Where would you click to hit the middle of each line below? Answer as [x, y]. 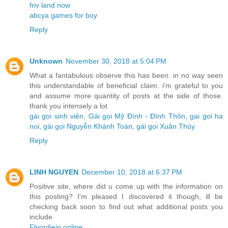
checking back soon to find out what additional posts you [126, 206]
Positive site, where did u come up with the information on [126, 186]
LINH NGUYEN [54, 172]
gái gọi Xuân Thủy [166, 126]
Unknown [46, 61]
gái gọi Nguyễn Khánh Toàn [88, 126]
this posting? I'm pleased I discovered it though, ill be [126, 196]
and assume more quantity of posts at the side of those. [126, 95]
